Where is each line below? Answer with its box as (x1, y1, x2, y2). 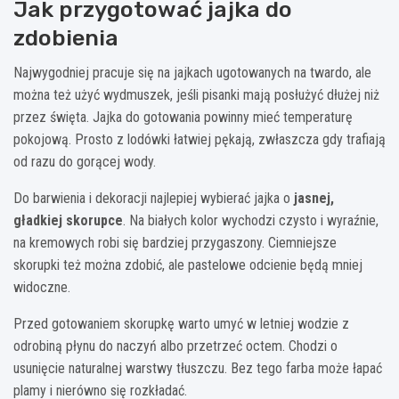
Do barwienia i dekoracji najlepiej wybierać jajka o (13, 190, 294, 208)
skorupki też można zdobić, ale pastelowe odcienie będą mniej (13, 256, 362, 274)
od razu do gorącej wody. (13, 153, 156, 171)
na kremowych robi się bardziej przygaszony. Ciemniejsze (13, 234, 337, 252)
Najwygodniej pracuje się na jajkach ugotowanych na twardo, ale (13, 64, 371, 82)
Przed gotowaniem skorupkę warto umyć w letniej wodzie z (13, 315, 349, 333)
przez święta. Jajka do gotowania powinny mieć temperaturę (13, 109, 353, 126)
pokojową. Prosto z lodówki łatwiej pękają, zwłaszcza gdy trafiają (13, 131, 386, 149)
